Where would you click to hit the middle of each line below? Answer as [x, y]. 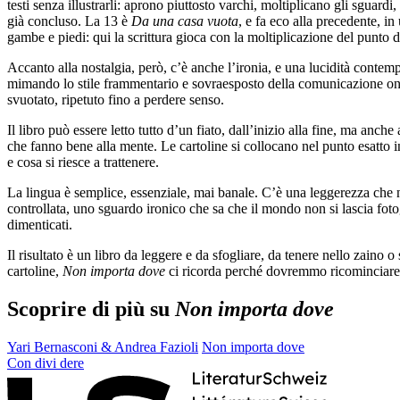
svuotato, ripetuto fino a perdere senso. [116, 99]
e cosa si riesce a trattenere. [83, 162]
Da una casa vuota [185, 21]
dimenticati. [40, 224]
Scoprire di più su [91, 308]
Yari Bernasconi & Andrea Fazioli [103, 346]
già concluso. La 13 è [69, 21]
